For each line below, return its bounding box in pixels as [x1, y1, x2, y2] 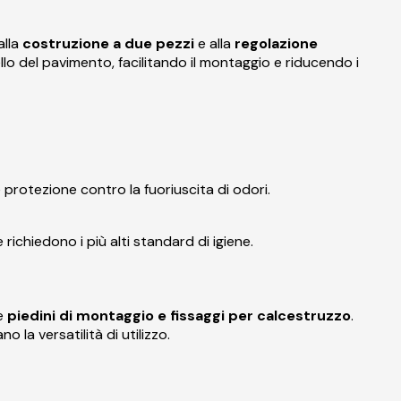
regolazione [235, 34, 318, 54]
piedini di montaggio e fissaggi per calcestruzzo [7, 306, 351, 326]
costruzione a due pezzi [22, 34, 194, 54]
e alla [194, 34, 235, 54]
